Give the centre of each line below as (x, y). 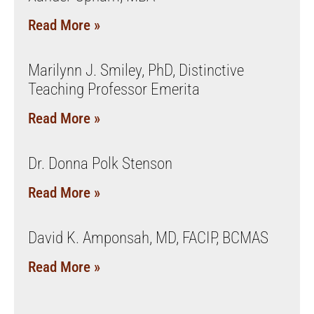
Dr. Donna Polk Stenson (100, 163)
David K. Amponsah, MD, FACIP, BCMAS (148, 238)
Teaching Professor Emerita (114, 89)
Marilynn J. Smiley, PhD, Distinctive (136, 70)
